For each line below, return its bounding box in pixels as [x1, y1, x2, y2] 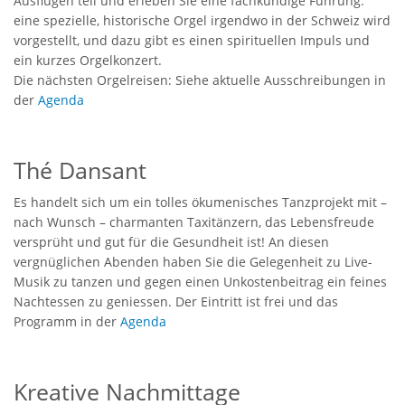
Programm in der [14, 312, 120, 330]
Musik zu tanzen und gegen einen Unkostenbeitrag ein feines [14, 272, 387, 290]
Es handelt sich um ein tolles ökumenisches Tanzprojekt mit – [14, 193, 387, 211]
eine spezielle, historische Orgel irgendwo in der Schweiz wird [14, 11, 391, 29]
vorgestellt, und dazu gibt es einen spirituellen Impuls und [14, 31, 370, 49]
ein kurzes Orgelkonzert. [14, 51, 162, 69]
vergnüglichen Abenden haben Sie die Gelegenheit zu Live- [14, 252, 372, 270]
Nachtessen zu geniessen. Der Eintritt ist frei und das [14, 292, 338, 310]
